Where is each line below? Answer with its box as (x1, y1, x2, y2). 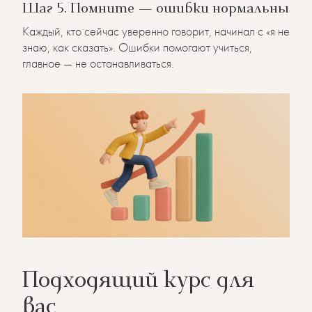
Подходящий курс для (22, 270, 254, 293)
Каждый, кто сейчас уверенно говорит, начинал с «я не (22, 22, 290, 39)
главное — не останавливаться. (22, 54, 174, 71)
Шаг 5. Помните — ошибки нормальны (22, 2, 289, 17)
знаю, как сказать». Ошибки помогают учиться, (22, 38, 252, 55)
